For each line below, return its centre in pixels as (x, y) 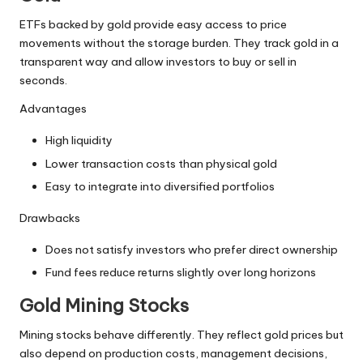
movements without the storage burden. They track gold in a (179, 43)
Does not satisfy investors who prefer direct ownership (192, 249)
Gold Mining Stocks (104, 305)
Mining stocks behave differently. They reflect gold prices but (181, 334)
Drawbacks (50, 218)
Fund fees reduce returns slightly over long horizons (181, 272)
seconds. (43, 81)
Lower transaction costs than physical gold (161, 163)
